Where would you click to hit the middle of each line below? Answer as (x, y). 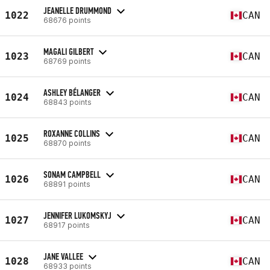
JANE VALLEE (63, 256)
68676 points (67, 20)
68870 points (67, 143)
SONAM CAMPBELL (72, 174)
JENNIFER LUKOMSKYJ (77, 215)
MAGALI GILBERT (68, 51)
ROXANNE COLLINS (72, 133)
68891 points (67, 184)
